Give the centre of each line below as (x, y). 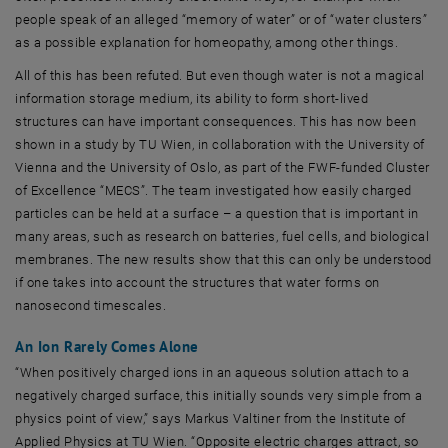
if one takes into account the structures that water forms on (197, 282)
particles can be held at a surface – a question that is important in (217, 213)
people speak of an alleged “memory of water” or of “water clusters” (221, 19)
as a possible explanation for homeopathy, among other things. (207, 42)
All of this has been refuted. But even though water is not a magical (220, 75)
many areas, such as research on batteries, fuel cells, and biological (222, 236)
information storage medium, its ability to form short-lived (192, 98)
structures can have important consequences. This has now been (216, 121)
